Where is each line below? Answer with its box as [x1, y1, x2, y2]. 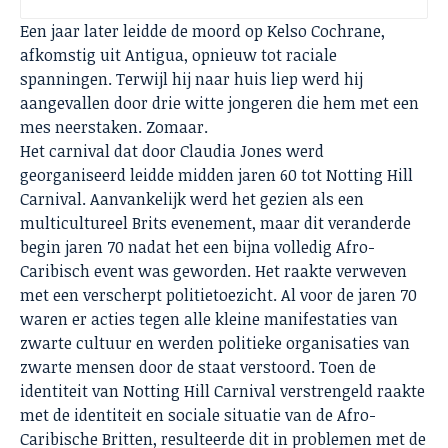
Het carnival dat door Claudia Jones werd [20, 140, 324, 163]
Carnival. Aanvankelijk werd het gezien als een [20, 188, 364, 211]
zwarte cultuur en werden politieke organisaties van [20, 332, 410, 355]
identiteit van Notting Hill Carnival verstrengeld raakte [20, 380, 425, 403]
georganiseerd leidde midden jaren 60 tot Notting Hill [20, 164, 413, 187]
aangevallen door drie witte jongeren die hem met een [20, 92, 419, 115]
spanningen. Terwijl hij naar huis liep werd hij [20, 68, 363, 91]
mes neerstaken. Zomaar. [20, 116, 208, 139]
